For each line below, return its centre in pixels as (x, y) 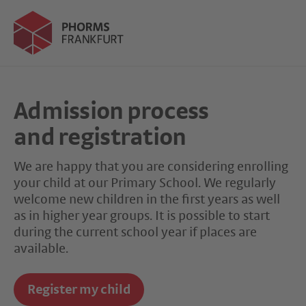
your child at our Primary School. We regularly (145, 183)
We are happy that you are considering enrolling (151, 167)
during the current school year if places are (135, 232)
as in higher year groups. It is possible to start (142, 216)
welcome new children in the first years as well (147, 199)
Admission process (111, 111)
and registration (100, 137)
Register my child (79, 290)
